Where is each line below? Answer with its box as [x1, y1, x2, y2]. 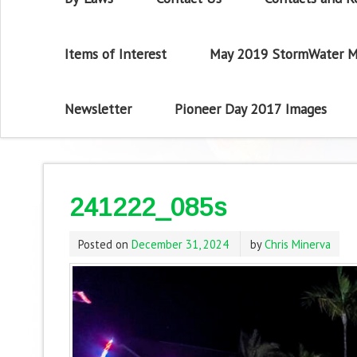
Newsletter [65, 100, 132, 119]
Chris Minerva [264, 236, 331, 252]
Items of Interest [65, 44, 167, 63]
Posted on [77, 236, 131, 252]
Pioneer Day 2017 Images [174, 100, 327, 119]
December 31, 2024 [131, 236, 229, 252]
